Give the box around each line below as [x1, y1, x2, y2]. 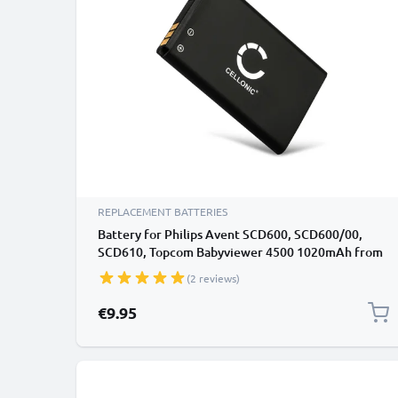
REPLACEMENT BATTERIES [98, 204, 227, 219]
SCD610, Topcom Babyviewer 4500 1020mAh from [98, 243, 383, 260]
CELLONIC [98, 261, 155, 278]
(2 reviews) [187, 271, 240, 285]
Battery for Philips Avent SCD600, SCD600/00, [98, 226, 362, 243]
